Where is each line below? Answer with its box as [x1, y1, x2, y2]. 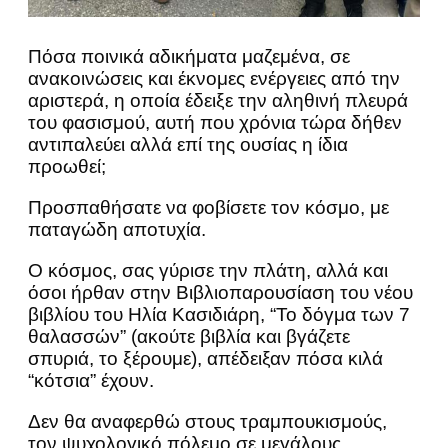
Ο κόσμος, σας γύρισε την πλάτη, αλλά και [28, 259, 388, 281]
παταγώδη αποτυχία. [28, 218, 211, 240]
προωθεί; [28, 155, 106, 177]
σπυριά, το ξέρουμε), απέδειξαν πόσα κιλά [28, 347, 383, 369]
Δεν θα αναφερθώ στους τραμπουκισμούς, [28, 410, 387, 432]
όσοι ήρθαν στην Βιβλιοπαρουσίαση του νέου [28, 281, 413, 303]
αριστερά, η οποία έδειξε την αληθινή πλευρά [28, 89, 408, 111]
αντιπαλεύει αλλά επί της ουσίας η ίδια [28, 133, 348, 155]
